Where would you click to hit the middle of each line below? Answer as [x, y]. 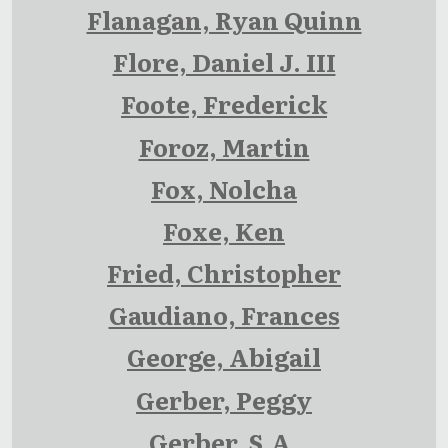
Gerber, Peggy [224, 399]
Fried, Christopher [224, 273]
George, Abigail [224, 357]
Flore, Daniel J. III [224, 62]
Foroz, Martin [224, 146]
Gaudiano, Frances [224, 315]
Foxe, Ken [224, 230]
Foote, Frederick [224, 104]
